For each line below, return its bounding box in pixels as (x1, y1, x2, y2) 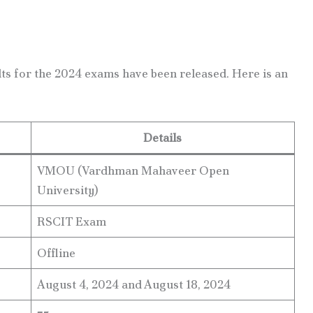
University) (37, 182, 99, 198)
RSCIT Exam (37, 214, 106, 230)
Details (143, 130, 182, 146)
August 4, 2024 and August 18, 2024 (37, 277, 231, 293)
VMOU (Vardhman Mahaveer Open (37, 163, 229, 179)
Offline (37, 245, 75, 261)
